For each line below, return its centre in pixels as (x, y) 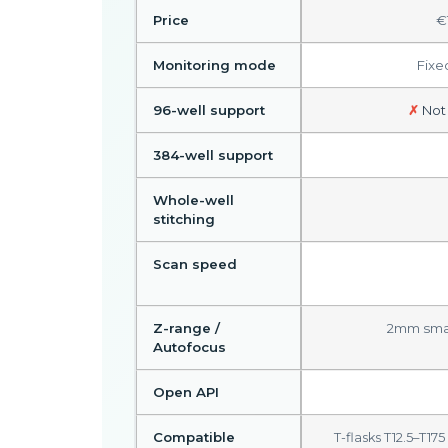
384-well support (213, 155)
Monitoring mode (214, 65)
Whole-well (193, 200)
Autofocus (189, 347)
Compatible (194, 437)
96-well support (209, 110)
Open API (186, 392)
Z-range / (186, 328)
